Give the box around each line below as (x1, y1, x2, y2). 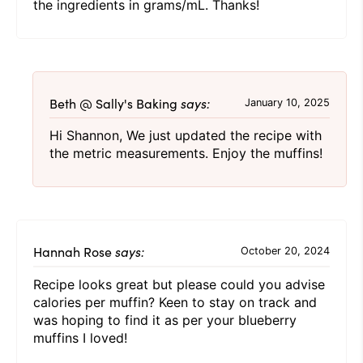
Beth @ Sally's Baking (49, 93, 177, 112)
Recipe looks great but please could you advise (33, 275, 325, 293)
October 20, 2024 (241, 245, 330, 258)
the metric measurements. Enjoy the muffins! (49, 144, 322, 161)
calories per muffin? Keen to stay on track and (33, 293, 317, 310)
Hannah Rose (33, 241, 112, 260)
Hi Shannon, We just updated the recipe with (49, 126, 322, 143)
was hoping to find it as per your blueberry (33, 311, 297, 328)
